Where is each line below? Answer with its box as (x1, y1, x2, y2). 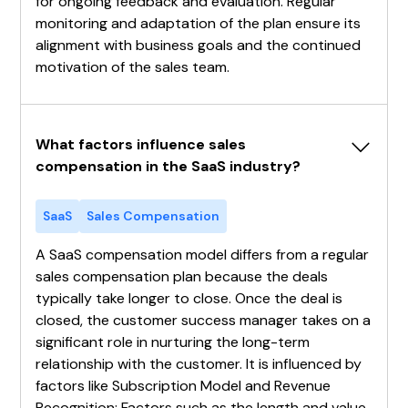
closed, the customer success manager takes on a (36, 310, 372, 330)
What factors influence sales (36, 134, 247, 154)
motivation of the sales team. (36, 56, 230, 76)
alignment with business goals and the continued (36, 35, 362, 55)
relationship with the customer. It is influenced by (36, 353, 362, 373)
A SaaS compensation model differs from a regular (36, 244, 370, 264)
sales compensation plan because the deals (36, 266, 329, 286)
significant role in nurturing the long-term (36, 331, 311, 352)
